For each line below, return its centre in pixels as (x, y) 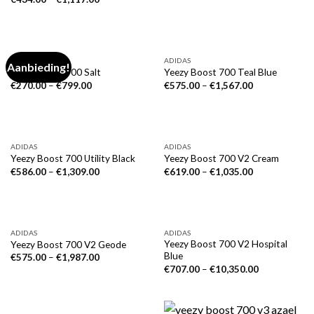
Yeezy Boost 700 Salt (55, 73)
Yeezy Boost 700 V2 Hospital (225, 244)
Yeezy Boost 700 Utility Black (73, 159)
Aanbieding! (39, 67)
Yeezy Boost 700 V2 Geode (68, 245)
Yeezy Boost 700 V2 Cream (221, 159)
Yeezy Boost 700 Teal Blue (220, 73)
